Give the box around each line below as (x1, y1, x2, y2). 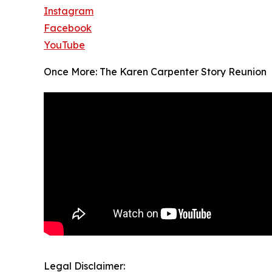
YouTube (44, 39, 85, 52)
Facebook (44, 22, 92, 35)
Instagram (44, 5, 93, 18)
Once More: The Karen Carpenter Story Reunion (44, 66, 267, 78)
